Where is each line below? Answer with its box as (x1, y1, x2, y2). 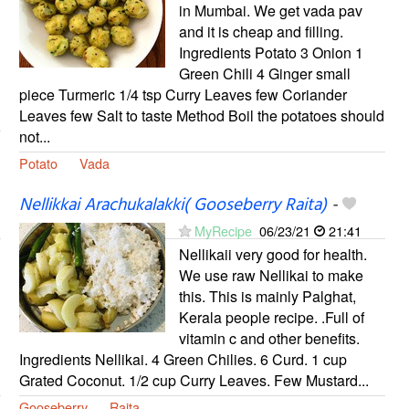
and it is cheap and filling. (178, 20, 343, 42)
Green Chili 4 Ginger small (178, 62, 351, 84)
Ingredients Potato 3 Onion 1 (178, 41, 363, 63)
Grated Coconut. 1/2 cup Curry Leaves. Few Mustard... (18, 369, 369, 391)
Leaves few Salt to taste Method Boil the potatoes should (18, 104, 384, 126)
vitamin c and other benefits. (178, 327, 360, 349)
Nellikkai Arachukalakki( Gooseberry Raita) (18, 191, 327, 219)
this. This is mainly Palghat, (178, 285, 356, 307)
